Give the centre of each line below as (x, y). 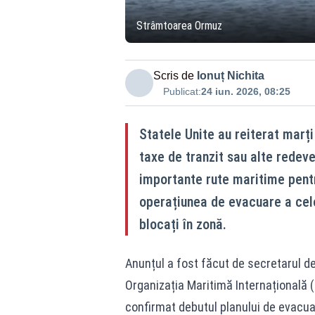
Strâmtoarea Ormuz (179, 26)
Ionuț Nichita (230, 76)
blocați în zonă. (182, 224)
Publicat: (182, 91)
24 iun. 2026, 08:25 (245, 91)
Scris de (173, 76)
